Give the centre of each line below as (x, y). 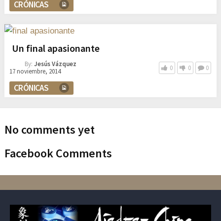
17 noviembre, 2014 (35, 71)
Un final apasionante (55, 48)
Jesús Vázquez (55, 64)
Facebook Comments (58, 153)
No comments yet (49, 129)
